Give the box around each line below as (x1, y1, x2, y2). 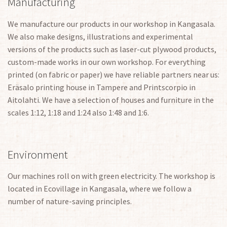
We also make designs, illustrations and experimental (8, 31, 193, 42)
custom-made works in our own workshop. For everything (8, 56, 206, 67)
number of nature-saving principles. (8, 196, 132, 206)
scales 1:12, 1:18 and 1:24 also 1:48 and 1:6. (8, 107, 149, 118)
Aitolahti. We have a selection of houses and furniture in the (8, 94, 214, 105)
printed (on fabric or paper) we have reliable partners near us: (8, 69, 219, 80)
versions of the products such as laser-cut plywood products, (8, 44, 218, 54)
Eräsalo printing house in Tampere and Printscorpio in (8, 82, 196, 92)
